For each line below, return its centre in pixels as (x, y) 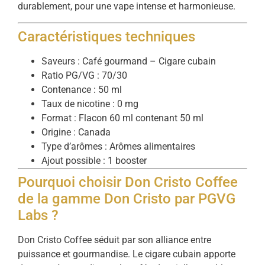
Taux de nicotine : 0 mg (90, 104)
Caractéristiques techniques (106, 36)
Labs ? (38, 215)
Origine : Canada (76, 132)
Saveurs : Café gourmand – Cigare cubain (129, 61)
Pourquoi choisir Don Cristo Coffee (128, 182)
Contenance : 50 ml (82, 89)
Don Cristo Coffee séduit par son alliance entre (114, 240)
